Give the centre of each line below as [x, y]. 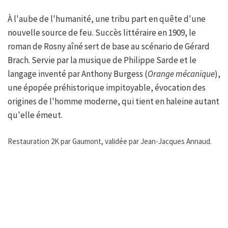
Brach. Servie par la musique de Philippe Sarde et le [102, 60]
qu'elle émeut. [35, 115]
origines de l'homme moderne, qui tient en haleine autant [113, 102]
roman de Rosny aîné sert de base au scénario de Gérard [109, 47]
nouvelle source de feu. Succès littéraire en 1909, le [102, 33]
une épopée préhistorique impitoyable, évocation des [107, 88]
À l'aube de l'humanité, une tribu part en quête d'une [107, 19]
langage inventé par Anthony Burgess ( [78, 74]
